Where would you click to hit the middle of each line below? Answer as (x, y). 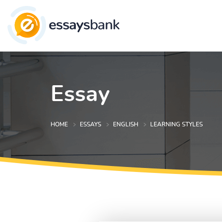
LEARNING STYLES (176, 125)
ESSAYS (90, 125)
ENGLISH (126, 125)
